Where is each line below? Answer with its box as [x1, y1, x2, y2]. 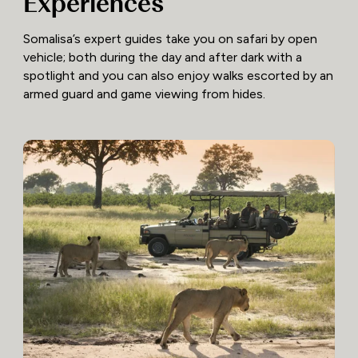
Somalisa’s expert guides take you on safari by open [22, 31, 317, 47]
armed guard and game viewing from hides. [22, 86, 265, 102]
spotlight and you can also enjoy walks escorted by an [22, 68, 333, 84]
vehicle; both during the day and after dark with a [22, 50, 302, 66]
